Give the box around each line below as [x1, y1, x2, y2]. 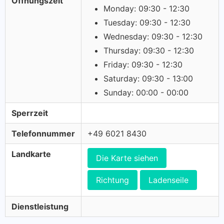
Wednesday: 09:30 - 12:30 [103, 31, 202, 41]
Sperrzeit [11, 108, 48, 118]
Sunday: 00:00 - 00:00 [103, 87, 188, 97]
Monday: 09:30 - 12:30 [103, 3, 189, 13]
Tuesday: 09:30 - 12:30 [103, 17, 190, 27]
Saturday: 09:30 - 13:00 [103, 73, 193, 83]
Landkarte [11, 149, 51, 159]
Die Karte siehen [96, 153, 158, 163]
